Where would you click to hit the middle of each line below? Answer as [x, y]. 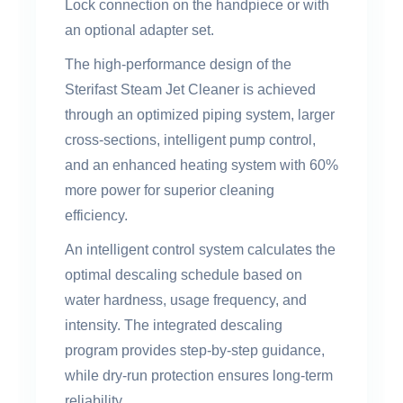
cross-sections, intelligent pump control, [190, 140]
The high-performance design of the [178, 64]
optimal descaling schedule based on [184, 275]
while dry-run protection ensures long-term [199, 376]
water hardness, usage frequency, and [186, 300]
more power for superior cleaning [170, 190]
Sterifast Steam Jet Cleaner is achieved [190, 90]
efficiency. [96, 215]
